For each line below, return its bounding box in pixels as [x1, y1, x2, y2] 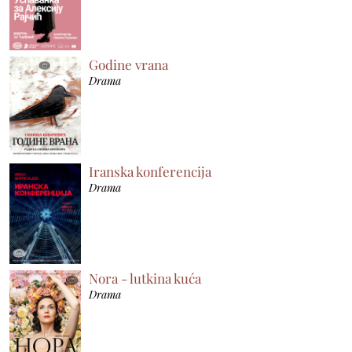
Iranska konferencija [89, 162, 212, 180]
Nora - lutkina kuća [89, 269, 202, 287]
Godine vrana [89, 55, 169, 73]
